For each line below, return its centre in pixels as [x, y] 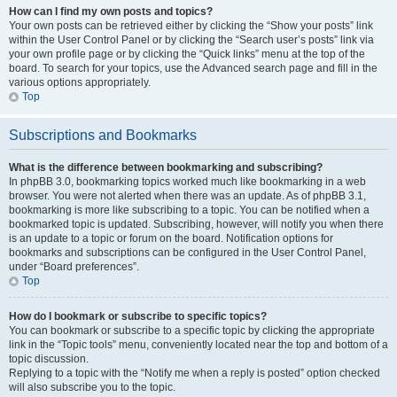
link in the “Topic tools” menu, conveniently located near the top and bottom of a [198, 345]
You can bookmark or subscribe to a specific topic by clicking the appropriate [192, 331]
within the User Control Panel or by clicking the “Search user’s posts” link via [191, 40]
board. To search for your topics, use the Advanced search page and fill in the [193, 68]
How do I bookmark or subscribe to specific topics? [138, 316]
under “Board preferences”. [74, 267]
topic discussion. [49, 359]
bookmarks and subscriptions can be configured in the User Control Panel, [187, 253]
